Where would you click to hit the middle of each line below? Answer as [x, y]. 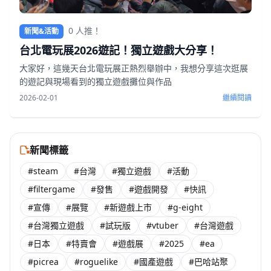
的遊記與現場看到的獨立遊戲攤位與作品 [96, 81]
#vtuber [162, 225]
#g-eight [185, 207]
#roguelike [96, 261]
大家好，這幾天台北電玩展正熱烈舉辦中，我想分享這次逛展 [134, 68]
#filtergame [51, 189]
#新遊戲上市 [128, 207]
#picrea [43, 261]
